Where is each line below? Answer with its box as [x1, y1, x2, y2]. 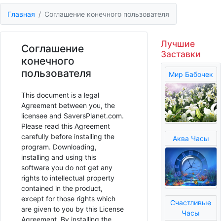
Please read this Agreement [21, 122, 110, 131]
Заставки [160, 49, 201, 60]
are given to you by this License [21, 205, 124, 214]
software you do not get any [21, 163, 112, 172]
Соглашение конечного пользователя [44, 9, 169, 18]
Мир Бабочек [168, 70, 213, 78]
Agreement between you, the [21, 101, 115, 110]
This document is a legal [21, 91, 99, 100]
